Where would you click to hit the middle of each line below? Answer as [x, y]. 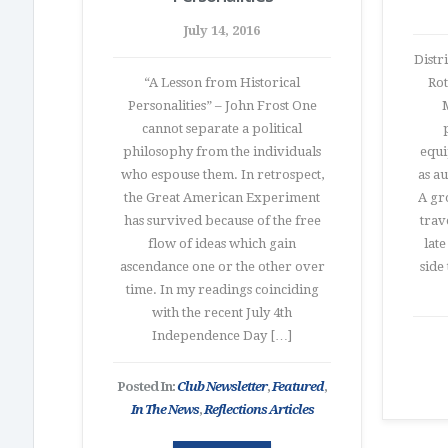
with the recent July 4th [222, 312]
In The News [164, 409]
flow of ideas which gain [222, 243]
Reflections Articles [258, 409]
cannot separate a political [222, 128]
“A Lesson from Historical [222, 82]
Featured [298, 386]
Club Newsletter [222, 386]
